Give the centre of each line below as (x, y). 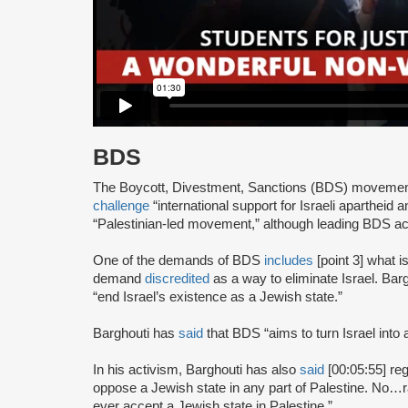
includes (289, 261)
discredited (177, 279)
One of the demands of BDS (178, 261)
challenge (121, 206)
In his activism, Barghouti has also (196, 370)
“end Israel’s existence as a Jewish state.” (221, 297)
